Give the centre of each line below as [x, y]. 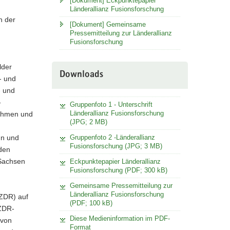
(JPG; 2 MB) [88, 122]
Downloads [81, 75]
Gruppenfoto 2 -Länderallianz [112, 137]
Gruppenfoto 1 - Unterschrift [111, 104]
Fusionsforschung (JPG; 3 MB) [116, 146]
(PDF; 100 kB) [91, 203]
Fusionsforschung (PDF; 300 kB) [118, 170]
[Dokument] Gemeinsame [108, 24]
